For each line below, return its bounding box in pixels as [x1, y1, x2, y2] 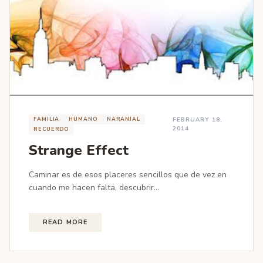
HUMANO [69, 116, 97, 123]
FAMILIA [33, 116, 60, 123]
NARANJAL [106, 116, 140, 123]
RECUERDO [33, 126, 69, 133]
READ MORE [43, 218, 87, 227]
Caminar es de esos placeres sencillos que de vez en [29, 169, 227, 180]
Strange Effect [29, 141, 129, 160]
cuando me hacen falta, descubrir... [29, 182, 159, 193]
